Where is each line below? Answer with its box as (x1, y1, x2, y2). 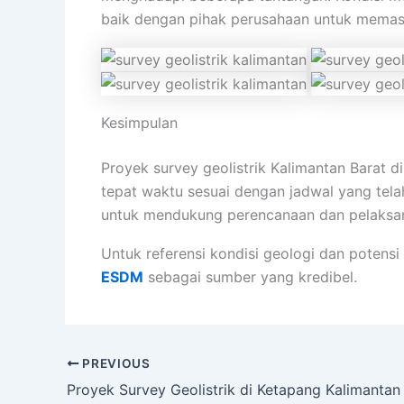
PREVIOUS (78, 356, 151, 372)
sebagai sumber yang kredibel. (143, 268, 357, 287)
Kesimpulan (101, 114, 178, 133)
